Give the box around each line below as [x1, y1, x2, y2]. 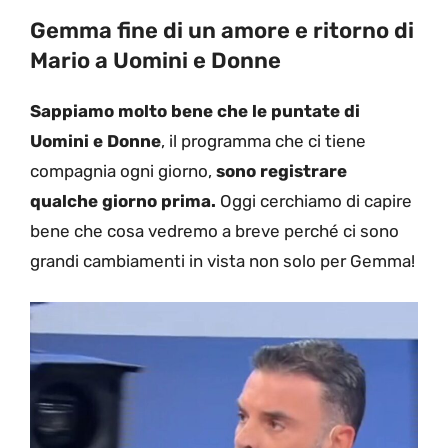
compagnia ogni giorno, [30, 161, 216, 182]
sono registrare [216, 161, 347, 182]
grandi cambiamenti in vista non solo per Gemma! [30, 251, 415, 272]
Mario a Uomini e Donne [30, 47, 281, 75]
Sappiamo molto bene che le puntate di [30, 101, 360, 122]
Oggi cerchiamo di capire [216, 191, 412, 212]
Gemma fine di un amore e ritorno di [30, 17, 414, 45]
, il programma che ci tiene [161, 131, 366, 152]
